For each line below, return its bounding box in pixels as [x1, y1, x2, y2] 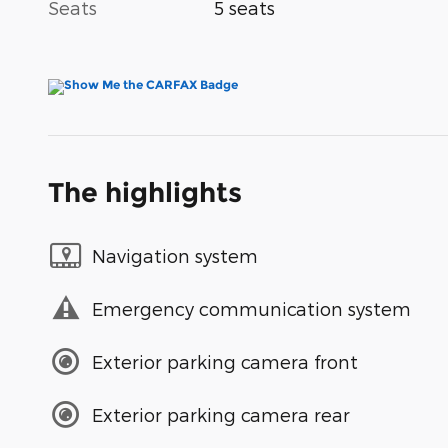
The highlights [48, 176, 242, 210]
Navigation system [92, 244, 258, 266]
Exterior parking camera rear [92, 403, 350, 425]
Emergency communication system [92, 297, 411, 319]
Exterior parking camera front [92, 350, 358, 372]
